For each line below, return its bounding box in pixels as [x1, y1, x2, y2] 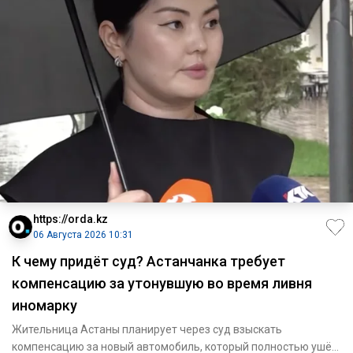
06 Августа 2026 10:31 [33, 229, 133, 241]
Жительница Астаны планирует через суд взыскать [12, 323, 282, 336]
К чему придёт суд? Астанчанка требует [12, 253, 285, 270]
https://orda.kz [33, 213, 108, 226]
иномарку [12, 297, 77, 314]
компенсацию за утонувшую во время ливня [12, 275, 312, 292]
